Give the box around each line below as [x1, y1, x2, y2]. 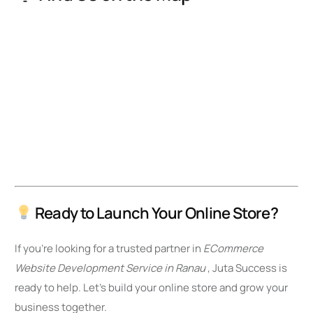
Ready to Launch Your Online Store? [32, 203, 279, 224]
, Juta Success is [208, 261, 288, 276]
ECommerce [203, 241, 264, 256]
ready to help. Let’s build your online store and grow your [15, 280, 289, 296]
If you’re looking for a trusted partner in [15, 241, 204, 256]
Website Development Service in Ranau [15, 261, 208, 276]
